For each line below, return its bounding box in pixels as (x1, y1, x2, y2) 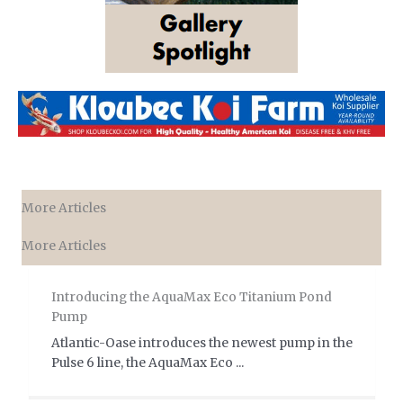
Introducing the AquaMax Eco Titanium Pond (50, 290, 332, 306)
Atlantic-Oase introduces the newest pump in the (50, 336, 353, 352)
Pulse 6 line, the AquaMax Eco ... (50, 355, 244, 372)
